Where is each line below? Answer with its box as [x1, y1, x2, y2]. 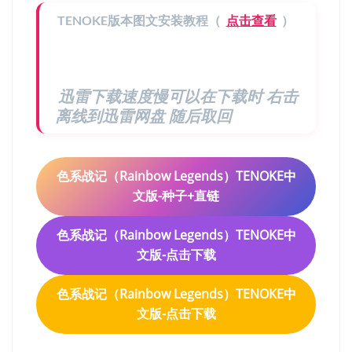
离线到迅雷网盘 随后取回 [55, 104, 232, 126]
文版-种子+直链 [133, 187, 219, 205]
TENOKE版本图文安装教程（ [57, 13, 222, 28]
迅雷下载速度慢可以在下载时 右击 [58, 85, 298, 107]
